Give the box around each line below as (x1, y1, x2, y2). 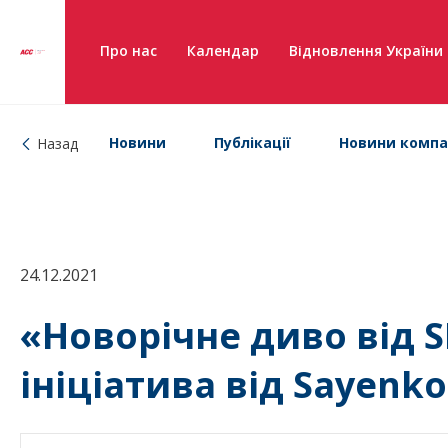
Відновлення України (289, 41, 443, 60)
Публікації (214, 133, 291, 152)
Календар (187, 41, 259, 60)
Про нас (100, 41, 157, 60)
